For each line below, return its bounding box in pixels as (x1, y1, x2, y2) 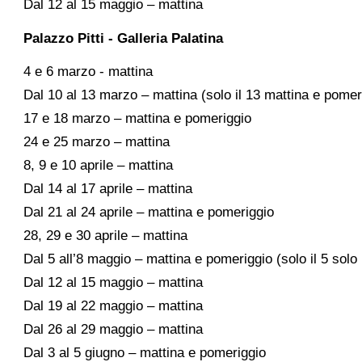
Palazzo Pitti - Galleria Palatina (23, 30, 224, 46)
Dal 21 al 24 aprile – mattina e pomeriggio (23, 204, 275, 221)
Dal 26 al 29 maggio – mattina (23, 322, 204, 338)
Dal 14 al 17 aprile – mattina (23, 181, 193, 197)
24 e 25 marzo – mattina (23, 134, 170, 150)
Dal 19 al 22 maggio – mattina (23, 298, 204, 314)
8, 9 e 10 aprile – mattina (23, 158, 174, 174)
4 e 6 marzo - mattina (23, 64, 154, 80)
